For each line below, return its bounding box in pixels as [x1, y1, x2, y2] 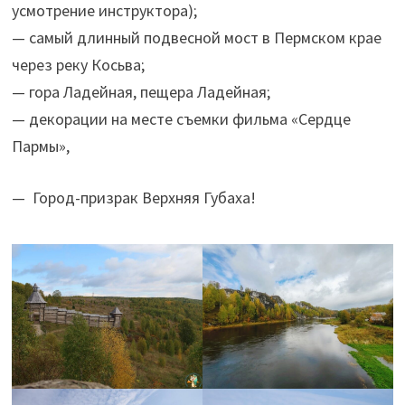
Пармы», [11, 136, 70, 156]
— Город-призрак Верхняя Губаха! [11, 187, 256, 208]
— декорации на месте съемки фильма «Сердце [11, 108, 351, 129]
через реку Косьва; [11, 54, 145, 75]
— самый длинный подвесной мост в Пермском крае [11, 27, 381, 48]
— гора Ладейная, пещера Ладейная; [11, 81, 270, 102]
